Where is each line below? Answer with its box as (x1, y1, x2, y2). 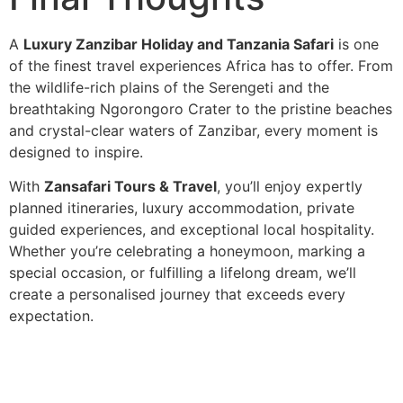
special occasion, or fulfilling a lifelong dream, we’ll (9, 264, 356, 282)
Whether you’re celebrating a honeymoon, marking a (9, 242, 365, 261)
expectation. (9, 307, 94, 326)
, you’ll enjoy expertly (217, 177, 363, 196)
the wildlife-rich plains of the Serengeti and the (9, 78, 329, 97)
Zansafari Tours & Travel (44, 177, 217, 196)
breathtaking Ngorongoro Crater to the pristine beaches (9, 100, 392, 119)
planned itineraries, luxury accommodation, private (9, 199, 354, 218)
